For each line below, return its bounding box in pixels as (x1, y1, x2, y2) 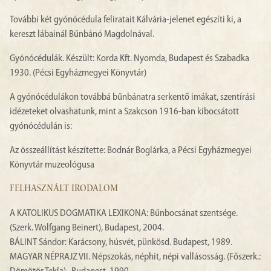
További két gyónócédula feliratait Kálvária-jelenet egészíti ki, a (10, 15, 241, 25)
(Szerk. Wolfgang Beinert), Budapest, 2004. (10, 223, 164, 233)
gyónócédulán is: (10, 122, 72, 132)
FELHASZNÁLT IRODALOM (10, 184, 118, 195)
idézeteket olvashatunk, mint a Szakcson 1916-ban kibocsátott (10, 107, 239, 117)
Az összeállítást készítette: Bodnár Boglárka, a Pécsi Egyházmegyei (10, 146, 252, 156)
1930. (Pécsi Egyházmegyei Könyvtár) (10, 68, 146, 79)
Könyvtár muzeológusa (10, 160, 94, 171)
